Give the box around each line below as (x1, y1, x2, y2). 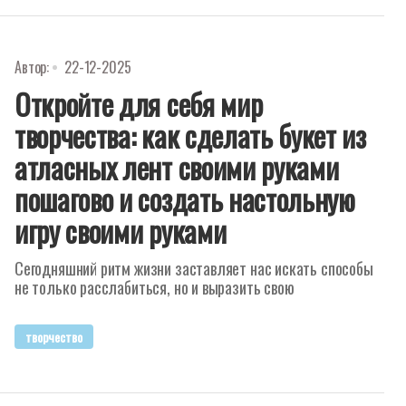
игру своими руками (14, 209, 227, 252)
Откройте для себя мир (14, 82, 263, 125)
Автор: (14, 56, 50, 78)
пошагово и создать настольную (14, 178, 355, 220)
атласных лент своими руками (14, 146, 339, 188)
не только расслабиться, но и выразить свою (14, 275, 295, 299)
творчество (25, 327, 82, 346)
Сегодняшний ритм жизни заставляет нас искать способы (14, 256, 373, 280)
